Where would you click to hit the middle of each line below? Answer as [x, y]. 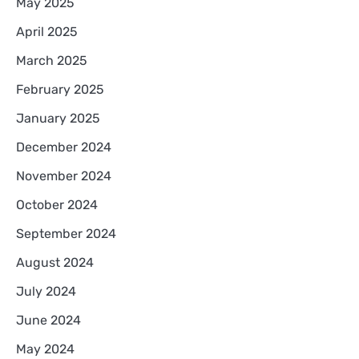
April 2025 [47, 31]
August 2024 [55, 262]
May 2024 [45, 349]
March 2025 [52, 60]
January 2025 [58, 118]
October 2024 [57, 204]
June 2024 [48, 320]
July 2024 [46, 291]
